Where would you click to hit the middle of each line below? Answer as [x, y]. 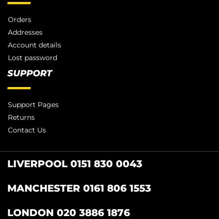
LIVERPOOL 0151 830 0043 [75, 164]
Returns [21, 117]
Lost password [33, 57]
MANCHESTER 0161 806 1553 [79, 188]
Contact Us [27, 130]
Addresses [25, 32]
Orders [20, 19]
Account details [34, 45]
